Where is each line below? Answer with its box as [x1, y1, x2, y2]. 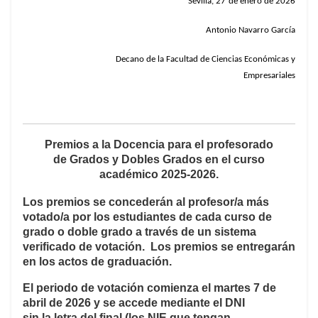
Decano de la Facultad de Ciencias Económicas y [50, 55, 295, 65]
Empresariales [243, 71, 295, 81]
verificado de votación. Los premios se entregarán [23, 241, 295, 253]
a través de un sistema [136, 226, 256, 238]
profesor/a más [185, 196, 269, 209]
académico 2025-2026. [99, 168, 219, 181]
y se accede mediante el [91, 297, 225, 309]
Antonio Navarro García [206, 26, 295, 35]
